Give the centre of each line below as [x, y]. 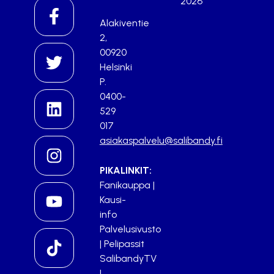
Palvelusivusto [130, 229]
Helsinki [116, 67]
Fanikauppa [125, 185]
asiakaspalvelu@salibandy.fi [161, 140]
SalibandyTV [128, 258]
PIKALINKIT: [125, 170]
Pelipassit [124, 244]
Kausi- [113, 200]
